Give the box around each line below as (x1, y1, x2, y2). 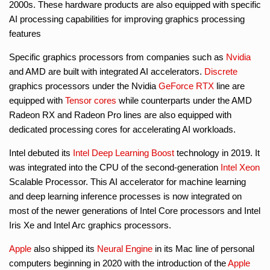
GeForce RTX (159, 80, 214, 91)
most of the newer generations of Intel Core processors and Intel (9, 205, 260, 216)
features (9, 28, 41, 39)
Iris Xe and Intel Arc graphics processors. (9, 219, 171, 230)
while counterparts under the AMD (116, 95, 252, 105)
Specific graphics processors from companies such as (9, 51, 226, 62)
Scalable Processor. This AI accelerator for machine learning (9, 176, 246, 187)
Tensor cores (65, 95, 116, 105)
